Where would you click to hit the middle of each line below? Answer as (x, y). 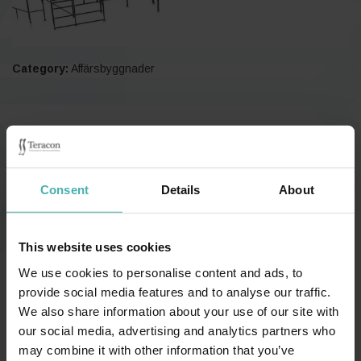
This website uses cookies (95, 247)
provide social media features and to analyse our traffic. (175, 292)
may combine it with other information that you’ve (157, 350)
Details (180, 189)
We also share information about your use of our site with (179, 311)
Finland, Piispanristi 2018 (119, 136)
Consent (64, 189)
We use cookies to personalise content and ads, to (161, 272)
